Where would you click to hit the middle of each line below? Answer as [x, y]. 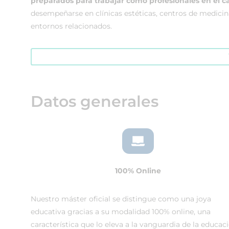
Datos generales [95, 101]
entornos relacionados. [71, 26]
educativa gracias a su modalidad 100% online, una [121, 212]
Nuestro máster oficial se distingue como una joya [121, 199]
